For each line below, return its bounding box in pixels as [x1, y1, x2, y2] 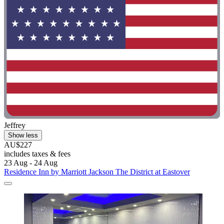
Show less [8, 131, 38, 139]
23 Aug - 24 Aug [4, 158, 57, 167]
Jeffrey [4, 120, 25, 129]
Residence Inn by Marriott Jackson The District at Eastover [4, 167, 190, 176]
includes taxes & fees [4, 149, 70, 158]
